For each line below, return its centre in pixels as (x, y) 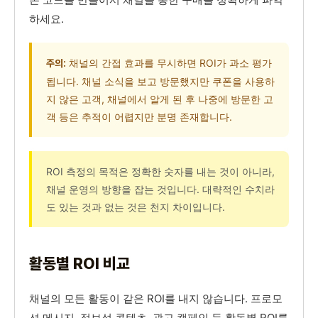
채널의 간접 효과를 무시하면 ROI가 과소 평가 (169, 63)
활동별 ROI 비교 (79, 264)
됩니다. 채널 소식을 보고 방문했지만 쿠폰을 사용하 (160, 82)
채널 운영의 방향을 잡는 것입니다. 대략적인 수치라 (160, 190)
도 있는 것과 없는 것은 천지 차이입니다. (136, 207)
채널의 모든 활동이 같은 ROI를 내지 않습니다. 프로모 (156, 299)
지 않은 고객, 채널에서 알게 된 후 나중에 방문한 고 (160, 99)
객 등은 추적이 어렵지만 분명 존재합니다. (139, 117)
